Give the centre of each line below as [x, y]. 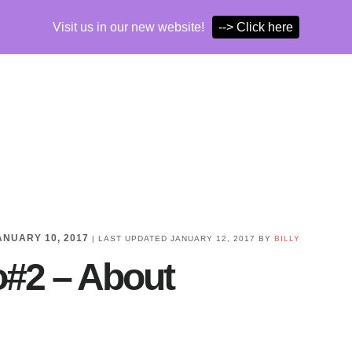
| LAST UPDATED [130, 239]
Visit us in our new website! [128, 27]
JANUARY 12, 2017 [213, 239]
